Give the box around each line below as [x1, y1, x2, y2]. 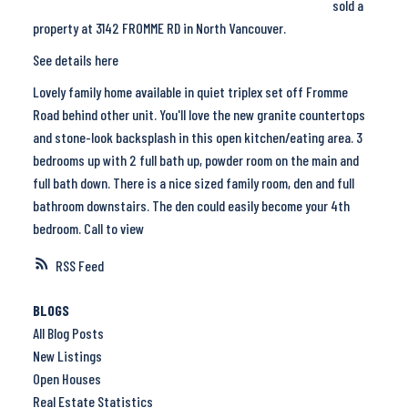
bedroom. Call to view [32, 219, 144, 238]
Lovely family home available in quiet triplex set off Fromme [32, 83, 348, 101]
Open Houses [32, 370, 101, 388]
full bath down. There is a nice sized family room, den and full [32, 174, 354, 192]
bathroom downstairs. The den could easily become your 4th [32, 197, 350, 215]
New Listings [32, 347, 102, 365]
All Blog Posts [32, 324, 104, 342]
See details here [32, 51, 118, 69]
